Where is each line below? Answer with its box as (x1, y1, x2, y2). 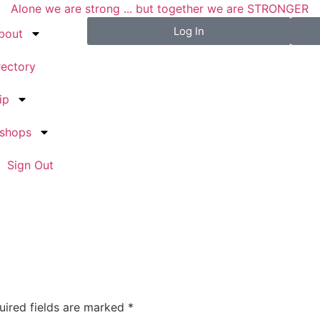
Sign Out (7, 158, 54, 172)
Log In (174, 24, 204, 38)
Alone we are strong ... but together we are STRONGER (11, 1, 309, 16)
